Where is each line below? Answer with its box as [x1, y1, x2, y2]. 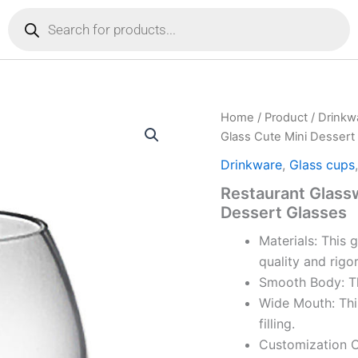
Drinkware [221, 156, 283, 173]
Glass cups [289, 156, 356, 173]
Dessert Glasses [221, 202, 348, 222]
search [7, 16, 43, 30]
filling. [259, 315, 296, 332]
